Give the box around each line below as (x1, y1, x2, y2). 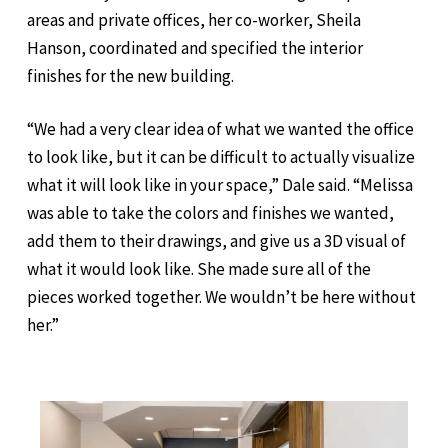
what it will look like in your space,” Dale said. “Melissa (27, 174, 414, 197)
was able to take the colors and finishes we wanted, (27, 202, 395, 225)
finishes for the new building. (27, 64, 238, 87)
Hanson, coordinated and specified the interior (27, 36, 364, 59)
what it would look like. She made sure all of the (27, 258, 372, 281)
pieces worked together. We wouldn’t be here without (27, 286, 417, 309)
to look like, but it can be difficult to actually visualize (27, 146, 416, 169)
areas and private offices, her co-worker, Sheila (27, 8, 362, 31)
